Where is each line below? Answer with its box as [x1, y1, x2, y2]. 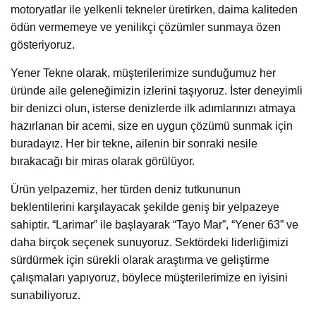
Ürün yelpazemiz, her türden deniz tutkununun [11, 183, 241, 195]
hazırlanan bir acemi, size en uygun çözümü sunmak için [11, 119, 293, 132]
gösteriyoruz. [11, 38, 75, 51]
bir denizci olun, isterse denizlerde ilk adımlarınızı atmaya [11, 102, 296, 114]
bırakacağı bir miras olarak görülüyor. [11, 154, 195, 167]
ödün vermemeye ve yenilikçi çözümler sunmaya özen [11, 20, 281, 33]
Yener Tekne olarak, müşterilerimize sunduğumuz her [11, 66, 276, 79]
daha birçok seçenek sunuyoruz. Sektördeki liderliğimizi [11, 236, 288, 248]
